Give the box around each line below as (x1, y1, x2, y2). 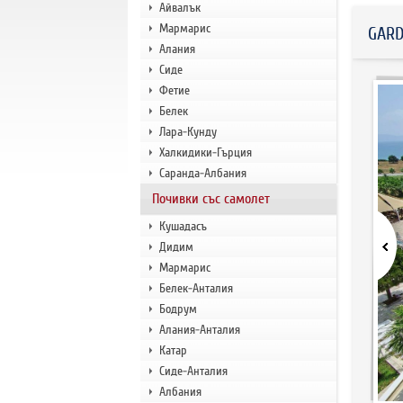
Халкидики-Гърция (158, 145, 252, 160)
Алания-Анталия (158, 322, 240, 337)
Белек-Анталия (158, 281, 233, 296)
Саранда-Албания (158, 166, 246, 181)
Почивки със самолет (151, 190, 270, 208)
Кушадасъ (158, 219, 207, 234)
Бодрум (158, 301, 197, 317)
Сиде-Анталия (158, 363, 228, 379)
